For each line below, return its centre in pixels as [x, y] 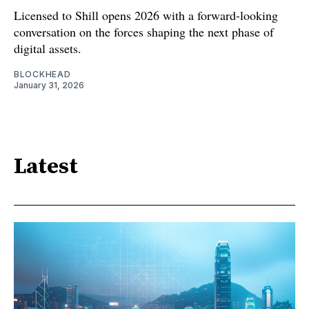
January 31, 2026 [49, 85]
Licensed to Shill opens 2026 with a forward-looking [146, 15]
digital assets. [48, 48]
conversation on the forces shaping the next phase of [144, 31]
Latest [46, 167]
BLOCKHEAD [42, 74]
